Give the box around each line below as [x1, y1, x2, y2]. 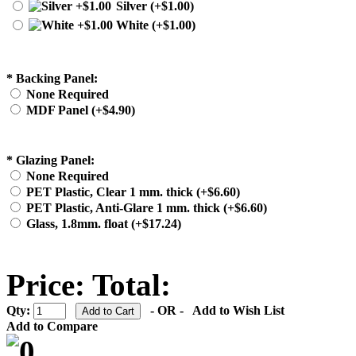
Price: [6, 268, 85, 303]
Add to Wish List [192, 304, 284, 318]
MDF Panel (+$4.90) [26, 103, 135, 118]
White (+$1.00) [116, 18, 195, 33]
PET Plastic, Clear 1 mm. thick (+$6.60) [26, 185, 240, 199]
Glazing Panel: [16, 153, 95, 168]
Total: [92, 268, 171, 303]
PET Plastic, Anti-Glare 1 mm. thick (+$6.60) [26, 201, 267, 215]
